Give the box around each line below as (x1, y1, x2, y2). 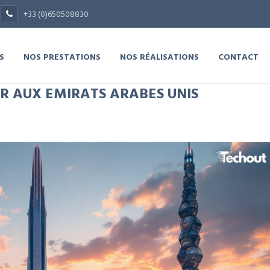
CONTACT (218, 50, 259, 63)
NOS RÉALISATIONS (120, 50, 199, 63)
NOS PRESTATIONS (24, 50, 101, 63)
